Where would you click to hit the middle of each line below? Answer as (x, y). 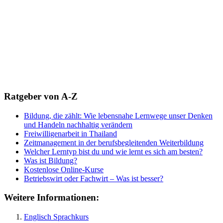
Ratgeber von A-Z (41, 97)
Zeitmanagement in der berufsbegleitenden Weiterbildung (114, 142)
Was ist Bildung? (51, 160)
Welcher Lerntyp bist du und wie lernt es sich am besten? (113, 151)
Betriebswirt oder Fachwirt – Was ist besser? (94, 178)
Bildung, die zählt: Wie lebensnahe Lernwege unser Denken (118, 115)
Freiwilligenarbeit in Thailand (70, 133)
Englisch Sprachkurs (56, 217)
